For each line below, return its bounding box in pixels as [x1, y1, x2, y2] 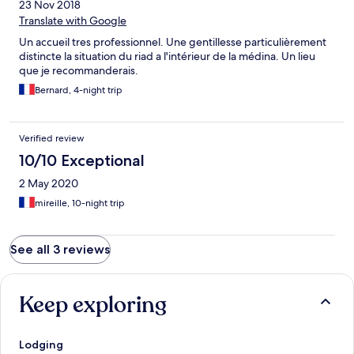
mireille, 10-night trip [35, 197, 125, 210]
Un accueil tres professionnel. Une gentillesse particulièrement [19, 35, 326, 50]
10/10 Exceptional [19, 151, 145, 171]
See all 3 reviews [10, 242, 110, 258]
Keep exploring [19, 290, 167, 321]
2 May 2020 [19, 176, 78, 191]
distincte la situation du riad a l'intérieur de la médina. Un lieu [19, 49, 315, 64]
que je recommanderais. [19, 63, 138, 78]
